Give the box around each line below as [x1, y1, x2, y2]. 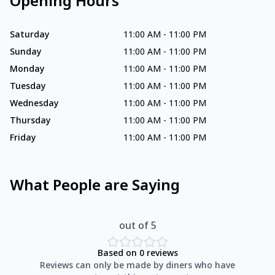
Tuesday [10, 81, 45, 93]
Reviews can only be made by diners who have [40, 260, 235, 273]
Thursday [10, 115, 50, 128]
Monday [10, 64, 44, 76]
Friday [10, 133, 36, 145]
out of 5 [118, 220, 157, 234]
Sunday [10, 47, 41, 59]
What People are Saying [10, 177, 180, 197]
